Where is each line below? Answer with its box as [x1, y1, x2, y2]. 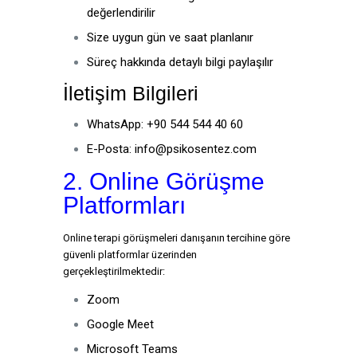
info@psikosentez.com [135, 142, 257, 156]
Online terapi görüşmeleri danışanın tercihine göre [63, 232, 290, 244]
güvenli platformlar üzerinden [63, 249, 197, 261]
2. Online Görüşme [63, 168, 265, 194]
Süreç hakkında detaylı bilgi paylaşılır [87, 55, 273, 69]
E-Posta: [87, 142, 135, 156]
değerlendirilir [87, 6, 155, 20]
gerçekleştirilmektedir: [63, 265, 165, 277]
